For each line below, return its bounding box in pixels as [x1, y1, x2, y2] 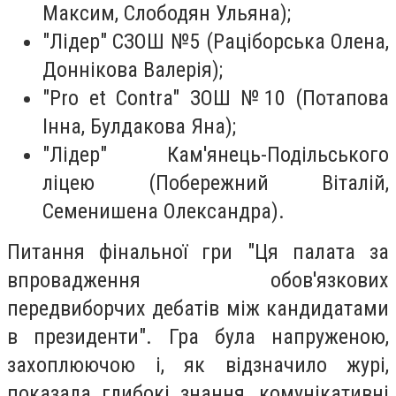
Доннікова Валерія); [42, 57, 223, 83]
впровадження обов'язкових [7, 268, 389, 293]
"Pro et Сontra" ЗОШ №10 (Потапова [42, 86, 389, 111]
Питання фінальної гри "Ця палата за [7, 240, 389, 265]
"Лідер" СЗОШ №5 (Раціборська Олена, [42, 29, 389, 55]
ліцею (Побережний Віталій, [42, 171, 389, 196]
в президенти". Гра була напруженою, [7, 324, 389, 350]
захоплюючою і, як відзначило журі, [7, 353, 389, 378]
